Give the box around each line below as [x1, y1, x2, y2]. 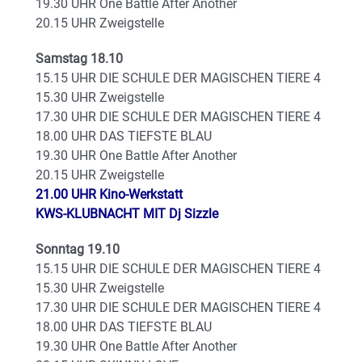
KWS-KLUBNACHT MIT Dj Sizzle [36, 206, 218, 221]
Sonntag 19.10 [36, 242, 120, 257]
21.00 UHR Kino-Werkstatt [36, 187, 183, 202]
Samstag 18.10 [36, 51, 123, 66]
